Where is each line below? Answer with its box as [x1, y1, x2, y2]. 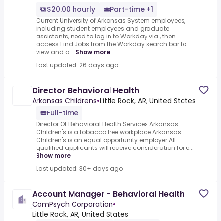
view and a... [36, 48, 74, 57]
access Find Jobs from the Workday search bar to [36, 40, 186, 49]
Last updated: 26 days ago [36, 61, 118, 70]
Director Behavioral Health [32, 85, 139, 97]
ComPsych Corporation [32, 199, 113, 210]
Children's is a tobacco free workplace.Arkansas [36, 128, 181, 137]
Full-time [47, 108, 78, 118]
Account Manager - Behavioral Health [32, 188, 184, 200]
